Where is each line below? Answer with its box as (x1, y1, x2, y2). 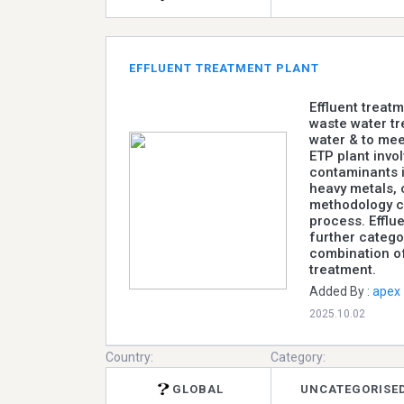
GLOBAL (172, 382, 225, 397)
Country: (106, 349, 153, 364)
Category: (271, 349, 326, 364)
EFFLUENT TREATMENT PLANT (129, 60, 319, 75)
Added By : (309, 283, 372, 298)
